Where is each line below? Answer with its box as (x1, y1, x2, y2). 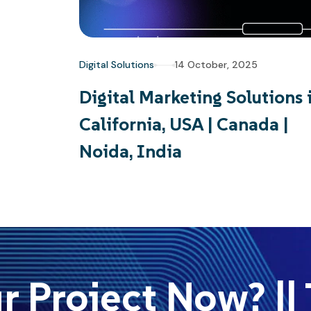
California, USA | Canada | (79, 113, 288, 135)
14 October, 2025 (175, 58, 258, 71)
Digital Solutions (79, 58, 154, 71)
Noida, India (79, 140, 182, 162)
